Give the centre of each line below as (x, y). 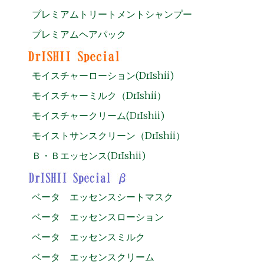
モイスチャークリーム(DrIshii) (98, 115)
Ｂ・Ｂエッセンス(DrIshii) (88, 155)
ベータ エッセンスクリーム (93, 257)
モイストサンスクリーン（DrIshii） (108, 135)
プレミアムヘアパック (79, 34)
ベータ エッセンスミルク (88, 237)
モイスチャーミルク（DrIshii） (99, 95)
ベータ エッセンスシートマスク (102, 197)
